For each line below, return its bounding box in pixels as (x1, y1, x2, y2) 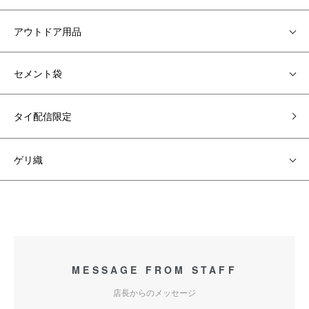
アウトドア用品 (14, 24, 81, 38)
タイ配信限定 (14, 109, 72, 123)
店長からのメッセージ (113, 286, 196, 298)
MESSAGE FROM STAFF (72, 263, 237, 277)
